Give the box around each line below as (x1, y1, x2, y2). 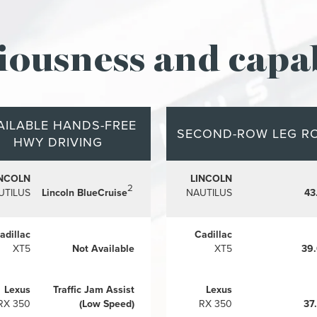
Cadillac (194, 226, 232, 241)
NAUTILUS (186, 185, 233, 200)
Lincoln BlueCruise (42, 185, 128, 200)
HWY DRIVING (13, 132, 103, 151)
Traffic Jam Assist (53, 282, 135, 296)
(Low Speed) (79, 296, 135, 311)
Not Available (72, 241, 135, 255)
